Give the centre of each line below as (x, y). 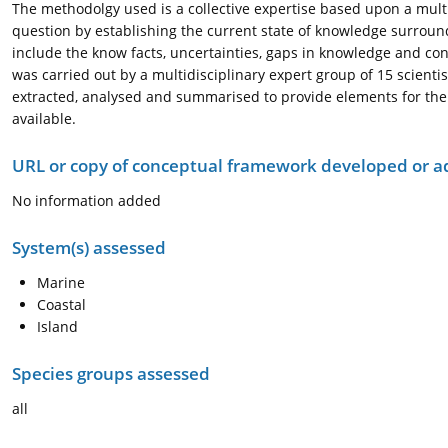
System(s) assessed (89, 247)
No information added (86, 200)
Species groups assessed (111, 373)
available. (44, 118)
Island (57, 326)
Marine (61, 282)
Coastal (61, 304)
